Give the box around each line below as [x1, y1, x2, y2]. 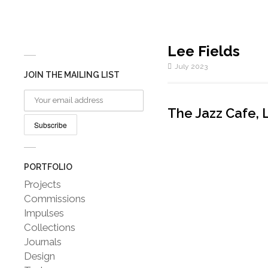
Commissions [24, 193, 86, 205]
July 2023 [175, 62, 208, 71]
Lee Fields [167, 42, 240, 60]
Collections [24, 221, 75, 233]
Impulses [24, 207, 64, 219]
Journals [24, 236, 62, 248]
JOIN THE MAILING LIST [24, 70, 120, 80]
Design [24, 250, 55, 262]
